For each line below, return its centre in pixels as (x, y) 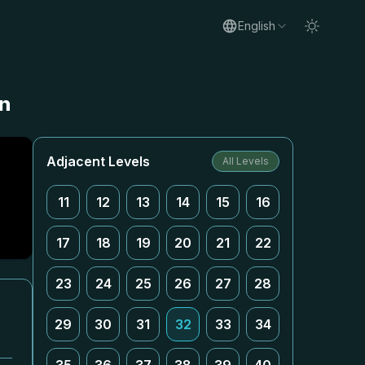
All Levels (246, 161)
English (257, 26)
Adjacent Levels (98, 161)
